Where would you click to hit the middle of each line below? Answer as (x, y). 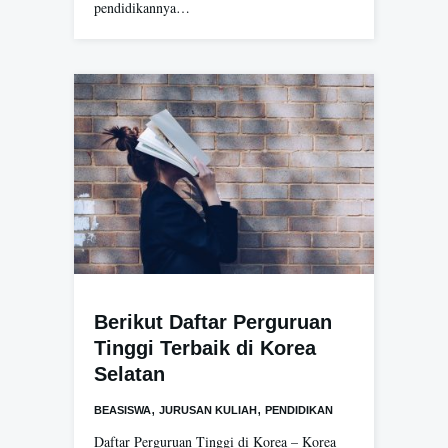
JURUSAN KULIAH (208, 410)
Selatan (129, 374)
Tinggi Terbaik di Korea (205, 348)
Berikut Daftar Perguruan (213, 322)
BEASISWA (122, 410)
